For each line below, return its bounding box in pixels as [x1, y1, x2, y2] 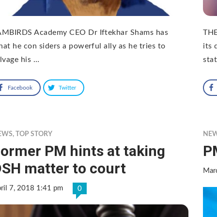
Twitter [59, 84, 76, 91]
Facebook [8, 84, 32, 91]
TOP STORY [15, 130, 52, 138]
